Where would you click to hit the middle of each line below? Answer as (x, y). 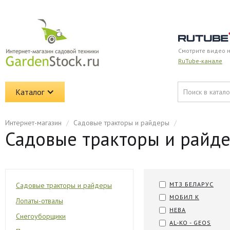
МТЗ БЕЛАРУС (191, 184)
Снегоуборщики (41, 216)
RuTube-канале (200, 61)
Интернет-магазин (33, 123)
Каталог (30, 92)
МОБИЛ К (184, 197)
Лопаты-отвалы (40, 201)
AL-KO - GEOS (190, 223)
